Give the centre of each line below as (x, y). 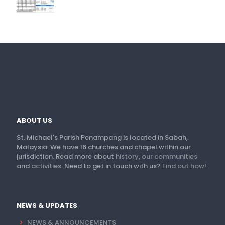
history (127, 156)
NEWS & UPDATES (47, 205)
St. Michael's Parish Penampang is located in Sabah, (102, 137)
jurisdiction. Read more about (66, 156)
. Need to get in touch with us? (112, 166)
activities (46, 166)
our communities (170, 156)
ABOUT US (34, 120)
